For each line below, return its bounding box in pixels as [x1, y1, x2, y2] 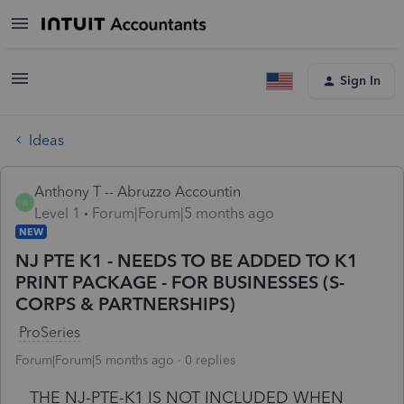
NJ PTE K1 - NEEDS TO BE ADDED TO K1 [15, 249, 358, 271]
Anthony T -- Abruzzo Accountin [34, 182, 241, 200]
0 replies [185, 352, 235, 368]
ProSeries [19, 323, 80, 341]
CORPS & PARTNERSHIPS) [15, 292, 235, 315]
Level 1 [34, 204, 80, 222]
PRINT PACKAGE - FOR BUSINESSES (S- [15, 271, 344, 293]
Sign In [340, 73, 381, 88]
